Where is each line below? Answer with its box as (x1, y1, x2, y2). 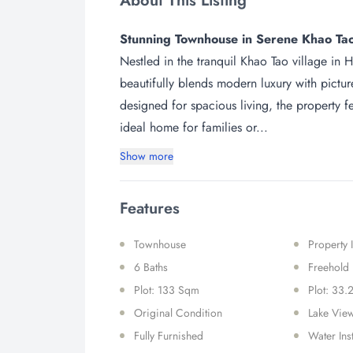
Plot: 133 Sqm (134, 282, 199, 298)
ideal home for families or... (120, 118, 268, 136)
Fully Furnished (134, 328, 203, 344)
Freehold (308, 259, 350, 275)
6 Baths (134, 259, 168, 275)
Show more (120, 148, 173, 164)
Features (120, 197, 180, 220)
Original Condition (134, 305, 222, 321)
